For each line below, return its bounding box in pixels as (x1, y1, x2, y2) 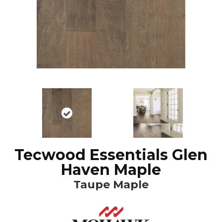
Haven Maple (61, 160, 161, 179)
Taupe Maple (73, 177, 149, 191)
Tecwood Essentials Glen (14, 145, 208, 164)
